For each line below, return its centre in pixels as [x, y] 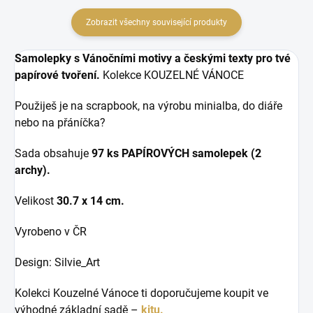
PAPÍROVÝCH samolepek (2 [193, 153]
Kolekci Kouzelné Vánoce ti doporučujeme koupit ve [141, 293]
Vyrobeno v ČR [51, 231]
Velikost [34, 201]
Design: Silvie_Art [57, 262]
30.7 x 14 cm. [89, 201]
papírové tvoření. [59, 75]
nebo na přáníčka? [60, 122]
